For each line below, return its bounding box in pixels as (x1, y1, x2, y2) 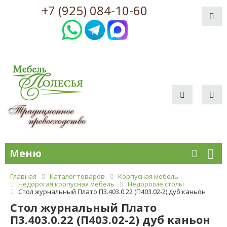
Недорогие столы (128, 179, 184, 188)
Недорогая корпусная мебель (18, 179, 115, 188)
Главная (10, 172, 36, 181)
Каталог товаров (50, 172, 105, 181)
